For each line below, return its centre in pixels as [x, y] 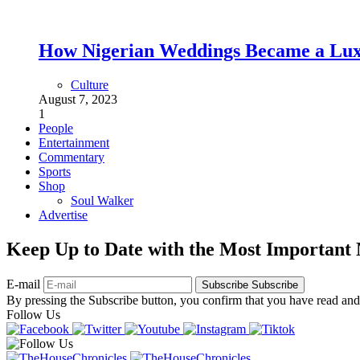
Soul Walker [102, 201]
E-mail [25, 284]
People [56, 129]
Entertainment [74, 143]
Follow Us [33, 315]
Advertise [63, 215]
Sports [55, 172]
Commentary [72, 157]
